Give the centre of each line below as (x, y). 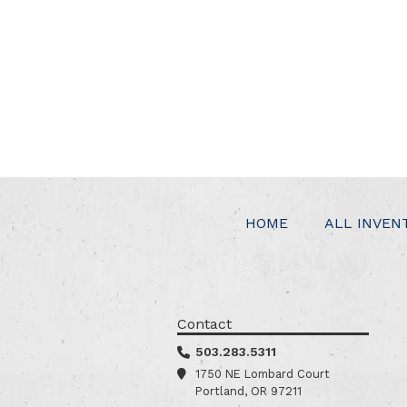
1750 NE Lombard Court (262, 374)
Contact (204, 324)
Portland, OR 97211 (248, 391)
